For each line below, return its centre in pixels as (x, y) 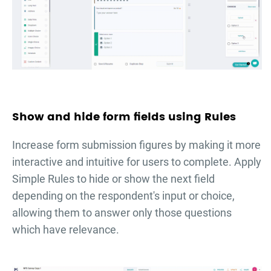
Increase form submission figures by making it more (136, 145)
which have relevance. (66, 229)
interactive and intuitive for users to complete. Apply (137, 162)
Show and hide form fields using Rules (124, 117)
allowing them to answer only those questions (122, 212)
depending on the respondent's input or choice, (123, 195)
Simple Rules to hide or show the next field (113, 178)
